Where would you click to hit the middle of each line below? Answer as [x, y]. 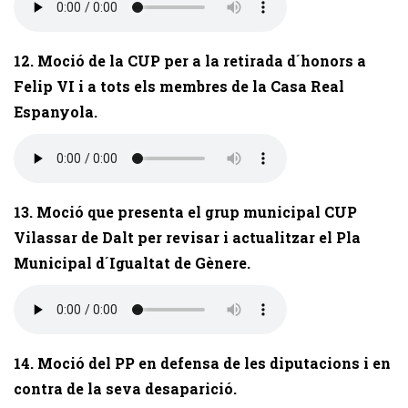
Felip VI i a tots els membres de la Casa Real [179, 86]
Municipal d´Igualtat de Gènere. [132, 263]
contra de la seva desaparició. [125, 388]
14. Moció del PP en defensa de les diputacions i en [202, 363]
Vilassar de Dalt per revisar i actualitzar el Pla [187, 237]
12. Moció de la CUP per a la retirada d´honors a [190, 61]
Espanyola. [56, 112]
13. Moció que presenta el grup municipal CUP [185, 212]
